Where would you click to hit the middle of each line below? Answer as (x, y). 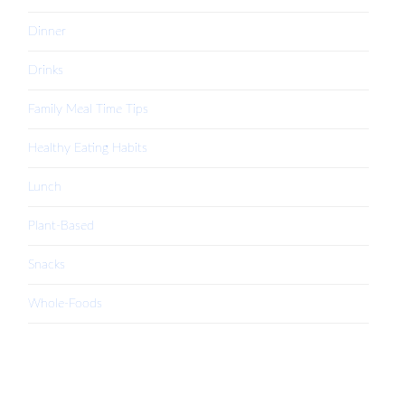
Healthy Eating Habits (88, 148)
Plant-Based (61, 226)
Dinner (47, 32)
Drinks (46, 71)
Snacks (47, 265)
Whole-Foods (66, 304)
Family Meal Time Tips (89, 109)
